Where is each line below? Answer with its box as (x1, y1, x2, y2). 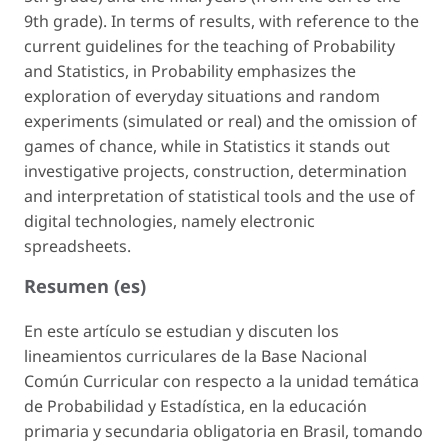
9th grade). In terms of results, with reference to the (24, 9, 419, 32)
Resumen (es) (24, 272, 146, 298)
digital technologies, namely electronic (24, 209, 315, 232)
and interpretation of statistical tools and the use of (24, 184, 415, 207)
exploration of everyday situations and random (24, 84, 380, 107)
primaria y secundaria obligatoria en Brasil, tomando (24, 419, 423, 442)
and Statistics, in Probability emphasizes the (24, 59, 356, 82)
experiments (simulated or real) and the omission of (24, 109, 417, 132)
